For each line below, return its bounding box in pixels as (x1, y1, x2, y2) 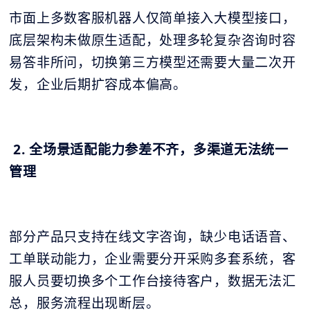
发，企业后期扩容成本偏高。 (9, 75, 187, 93)
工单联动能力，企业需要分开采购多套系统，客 (9, 249, 296, 268)
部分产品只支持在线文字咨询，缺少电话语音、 (9, 227, 296, 246)
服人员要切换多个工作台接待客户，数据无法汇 (9, 271, 296, 290)
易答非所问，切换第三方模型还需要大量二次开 (9, 53, 296, 71)
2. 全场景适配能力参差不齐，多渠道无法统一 (13, 140, 289, 158)
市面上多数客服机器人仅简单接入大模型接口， (9, 8, 296, 27)
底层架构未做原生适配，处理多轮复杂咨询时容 (9, 30, 296, 49)
